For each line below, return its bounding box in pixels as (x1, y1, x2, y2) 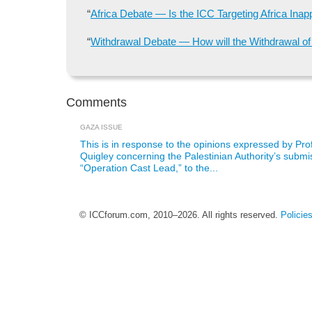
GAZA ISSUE (80, 123, 123, 132)
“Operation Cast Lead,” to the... (80, 163, 218, 174)
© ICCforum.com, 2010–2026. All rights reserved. (79, 210, 281, 221)
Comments (66, 95, 127, 110)
